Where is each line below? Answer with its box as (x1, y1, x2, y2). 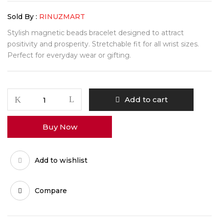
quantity (7, 146, 36, 154)
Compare (35, 186, 67, 195)
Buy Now (42, 122, 77, 131)
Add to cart (124, 95, 168, 104)
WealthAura (7, 89, 47, 98)
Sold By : (7, 12, 37, 21)
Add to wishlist (35, 155, 88, 165)
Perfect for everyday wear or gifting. (7, 51, 131, 60)
